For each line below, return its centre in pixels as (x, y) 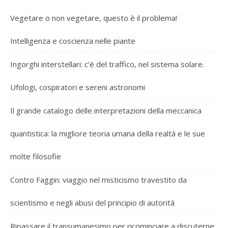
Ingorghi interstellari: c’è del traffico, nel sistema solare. (107, 64)
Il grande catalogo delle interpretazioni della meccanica (106, 110)
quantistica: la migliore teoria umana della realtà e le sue (108, 133)
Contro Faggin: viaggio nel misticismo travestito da (98, 179)
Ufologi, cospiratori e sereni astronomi (78, 87)
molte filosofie (36, 156)
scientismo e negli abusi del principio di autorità (92, 202)
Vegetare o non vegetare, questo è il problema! (94, 18)
